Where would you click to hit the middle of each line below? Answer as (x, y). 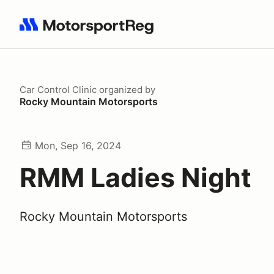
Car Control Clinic (58, 90)
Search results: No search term (90, 31)
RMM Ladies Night (135, 177)
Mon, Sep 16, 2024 (78, 146)
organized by (126, 90)
